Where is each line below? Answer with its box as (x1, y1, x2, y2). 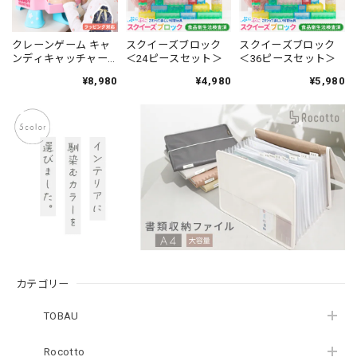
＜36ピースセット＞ (239, 53, 336, 65)
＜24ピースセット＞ (125, 53, 222, 65)
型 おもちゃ (12, 66, 68, 79)
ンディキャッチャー (12, 53, 108, 65)
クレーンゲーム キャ (12, 39, 111, 52)
